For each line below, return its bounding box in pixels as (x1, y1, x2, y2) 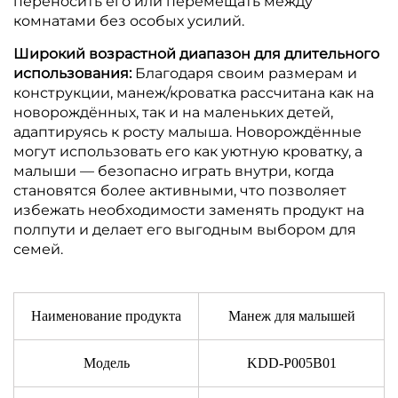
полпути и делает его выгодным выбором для (13, 220, 356, 238)
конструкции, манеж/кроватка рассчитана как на (13, 84, 374, 101)
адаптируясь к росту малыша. (13, 123, 235, 140)
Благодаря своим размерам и (135, 64, 357, 82)
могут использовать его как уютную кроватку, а (13, 142, 362, 160)
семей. (13, 240, 63, 258)
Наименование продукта (31, 307, 181, 323)
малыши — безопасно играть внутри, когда (13, 162, 334, 179)
